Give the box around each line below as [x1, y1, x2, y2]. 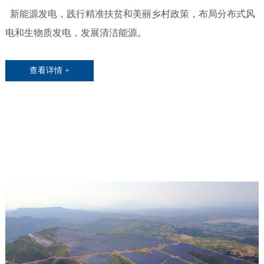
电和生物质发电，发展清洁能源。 [5, 28, 147, 38]
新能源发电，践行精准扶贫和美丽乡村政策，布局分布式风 [5, 9, 255, 19]
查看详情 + [29, 66, 70, 75]
